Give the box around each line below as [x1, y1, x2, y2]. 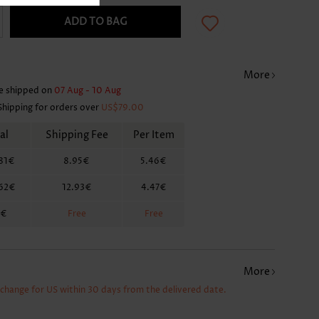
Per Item [132, 127, 174, 142]
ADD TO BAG [63, 14, 127, 28]
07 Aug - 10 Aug [54, 84, 122, 97]
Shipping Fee [45, 127, 108, 142]
